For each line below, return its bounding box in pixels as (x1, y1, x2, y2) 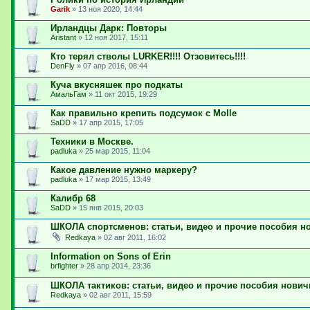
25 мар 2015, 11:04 (85, 147, 150, 155)
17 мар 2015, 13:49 (85, 175, 151, 183)
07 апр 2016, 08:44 (83, 62, 147, 70)
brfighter (51, 261, 78, 270)
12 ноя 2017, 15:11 (84, 33, 148, 42)
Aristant (51, 33, 76, 42)
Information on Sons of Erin (51, 250, 171, 262)
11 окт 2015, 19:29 (95, 90, 157, 98)
